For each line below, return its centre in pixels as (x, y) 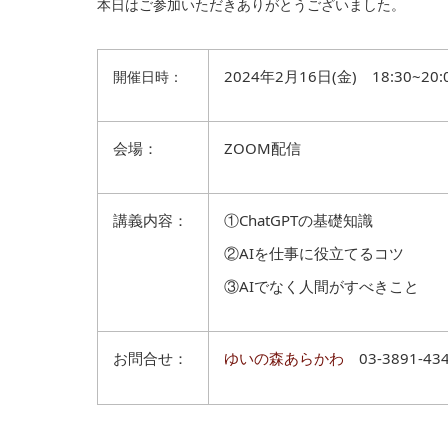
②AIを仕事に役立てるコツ (314, 253)
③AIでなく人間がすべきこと (321, 286)
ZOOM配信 (262, 148)
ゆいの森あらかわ (284, 358)
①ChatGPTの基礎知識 (298, 220)
